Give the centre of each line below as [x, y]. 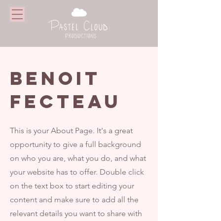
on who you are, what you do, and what [78, 158]
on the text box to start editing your [72, 186]
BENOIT [55, 78]
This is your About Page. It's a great [71, 130]
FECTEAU [66, 101]
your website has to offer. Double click [77, 172]
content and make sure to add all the [74, 200]
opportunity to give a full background [75, 144]
